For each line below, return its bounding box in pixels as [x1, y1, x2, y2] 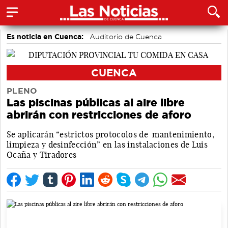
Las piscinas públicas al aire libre [7, 96, 185, 108]
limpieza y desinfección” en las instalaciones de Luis [7, 139, 208, 150]
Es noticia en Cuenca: [7, 33, 83, 41]
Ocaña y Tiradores [7, 149, 77, 160]
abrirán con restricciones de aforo [7, 108, 191, 121]
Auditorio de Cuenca [90, 33, 162, 40]
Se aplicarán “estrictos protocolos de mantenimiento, [7, 129, 214, 139]
